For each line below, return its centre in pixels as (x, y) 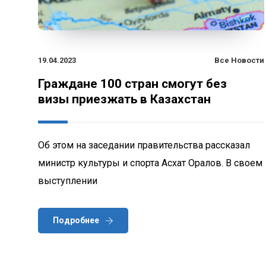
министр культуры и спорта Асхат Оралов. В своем (150, 163)
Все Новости (239, 60)
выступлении (68, 180)
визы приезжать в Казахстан (124, 99)
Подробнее (76, 220)
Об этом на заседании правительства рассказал (144, 145)
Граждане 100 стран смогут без (132, 83)
